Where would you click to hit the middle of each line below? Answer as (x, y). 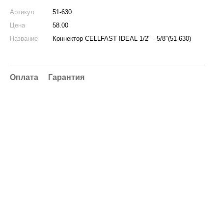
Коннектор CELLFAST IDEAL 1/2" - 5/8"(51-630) (122, 39)
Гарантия (66, 77)
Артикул (22, 12)
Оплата (24, 77)
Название (24, 39)
